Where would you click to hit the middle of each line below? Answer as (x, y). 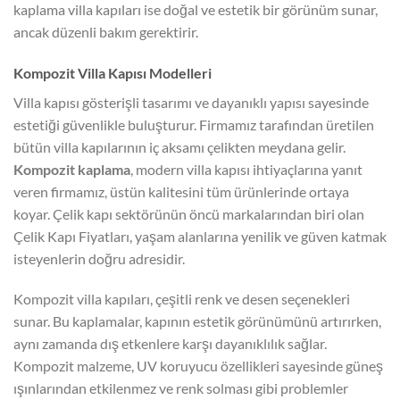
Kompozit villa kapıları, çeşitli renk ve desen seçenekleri (182, 299)
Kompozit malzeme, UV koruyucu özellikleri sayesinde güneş (198, 366)
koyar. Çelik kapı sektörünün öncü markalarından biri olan (189, 213)
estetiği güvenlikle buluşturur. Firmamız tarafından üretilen (194, 124)
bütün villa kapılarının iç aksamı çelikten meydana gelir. (179, 146)
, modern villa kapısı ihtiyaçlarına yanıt (246, 169)
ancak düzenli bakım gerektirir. (106, 31)
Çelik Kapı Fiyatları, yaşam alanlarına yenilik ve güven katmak (200, 236)
